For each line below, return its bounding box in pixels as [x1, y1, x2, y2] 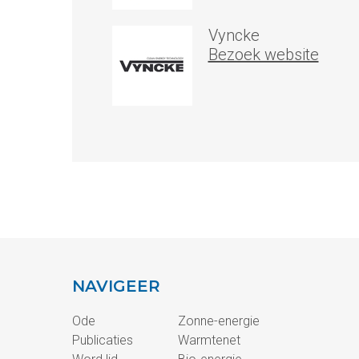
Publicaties [71, 333, 133, 348]
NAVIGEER [71, 276, 160, 296]
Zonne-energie [177, 313, 260, 329]
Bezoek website [208, 45, 319, 64]
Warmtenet [177, 333, 240, 348]
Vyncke [208, 26, 260, 45]
